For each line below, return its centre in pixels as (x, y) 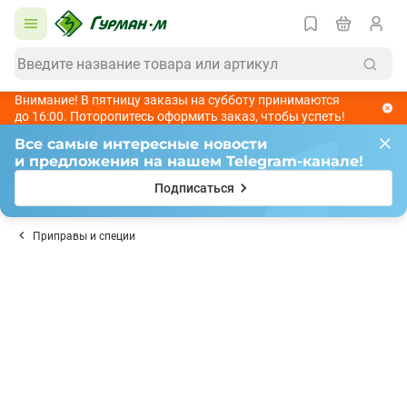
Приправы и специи (84, 236)
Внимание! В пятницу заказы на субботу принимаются (177, 100)
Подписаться (194, 188)
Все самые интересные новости (141, 144)
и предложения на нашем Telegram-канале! (189, 161)
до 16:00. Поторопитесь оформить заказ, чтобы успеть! (180, 116)
